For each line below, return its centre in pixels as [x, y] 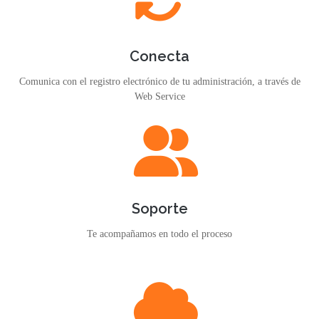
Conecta [159, 56]
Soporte [159, 209]
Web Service [159, 96]
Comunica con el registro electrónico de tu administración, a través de [159, 82]
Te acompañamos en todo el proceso [159, 234]
